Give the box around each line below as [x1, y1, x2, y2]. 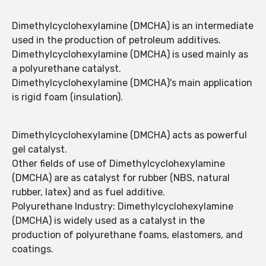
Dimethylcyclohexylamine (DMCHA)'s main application [12, 77, 252, 89]
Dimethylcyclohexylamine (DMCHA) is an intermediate [12, 20, 254, 32]
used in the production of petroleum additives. [12, 34, 221, 46]
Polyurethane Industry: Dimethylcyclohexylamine [12, 201, 233, 213]
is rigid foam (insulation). [12, 91, 123, 103]
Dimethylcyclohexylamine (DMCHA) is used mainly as [12, 49, 248, 61]
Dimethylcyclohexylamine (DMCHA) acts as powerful [12, 129, 247, 141]
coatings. [12, 243, 53, 255]
